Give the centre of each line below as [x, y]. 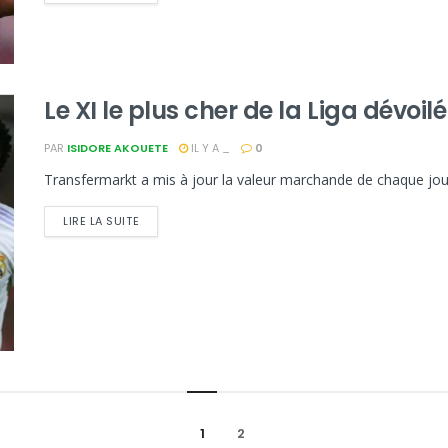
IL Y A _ [209, 147]
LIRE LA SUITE [101, 220]
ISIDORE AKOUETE [117, 147]
